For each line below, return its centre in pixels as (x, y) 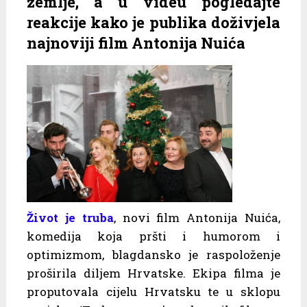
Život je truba (70, 217)
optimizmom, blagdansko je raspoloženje (153, 254)
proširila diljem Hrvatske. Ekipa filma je (153, 273)
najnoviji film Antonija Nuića (136, 43)
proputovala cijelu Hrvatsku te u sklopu (153, 291)
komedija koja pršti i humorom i (153, 236)
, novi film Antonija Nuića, (197, 217)
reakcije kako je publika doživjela (153, 23)
